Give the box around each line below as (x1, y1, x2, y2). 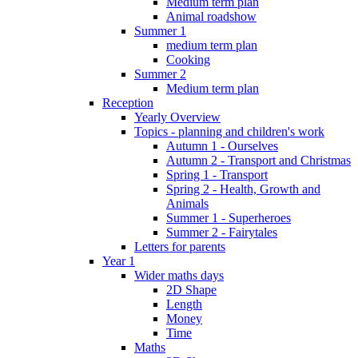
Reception (102, 95, 153, 109)
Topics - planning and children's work (134, 124, 324, 138)
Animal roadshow (166, 9, 257, 23)
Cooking (166, 52, 210, 66)
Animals (166, 196, 209, 210)
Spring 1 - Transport (166, 167, 268, 181)
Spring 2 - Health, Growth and (166, 181, 320, 196)
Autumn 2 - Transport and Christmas (166, 153, 351, 167)
